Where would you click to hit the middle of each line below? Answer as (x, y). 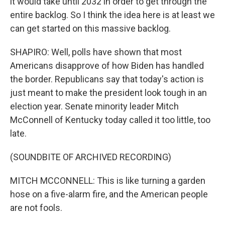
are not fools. (36, 208)
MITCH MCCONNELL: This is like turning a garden (108, 181)
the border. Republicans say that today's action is (107, 79)
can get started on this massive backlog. (90, 28)
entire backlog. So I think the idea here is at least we (113, 15)
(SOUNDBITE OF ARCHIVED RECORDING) (91, 157)
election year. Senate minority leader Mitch (94, 106)
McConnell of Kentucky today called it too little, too (110, 120)
